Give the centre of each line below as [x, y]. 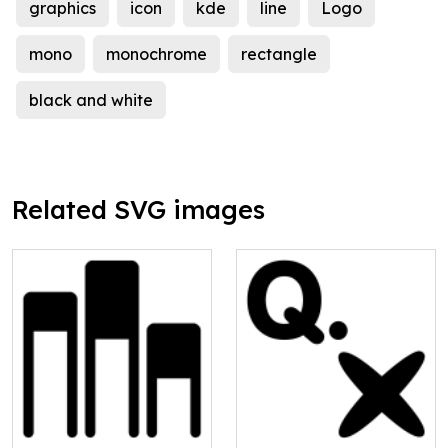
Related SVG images [138, 210]
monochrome [156, 54]
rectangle [279, 54]
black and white [91, 100]
